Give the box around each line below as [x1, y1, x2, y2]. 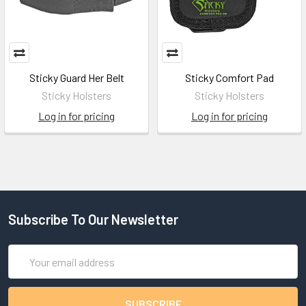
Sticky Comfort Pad [185, 71, 274, 84]
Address [8, 262, 46, 275]
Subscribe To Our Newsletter [8, 211, 178, 227]
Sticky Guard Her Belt [29, 71, 124, 84]
